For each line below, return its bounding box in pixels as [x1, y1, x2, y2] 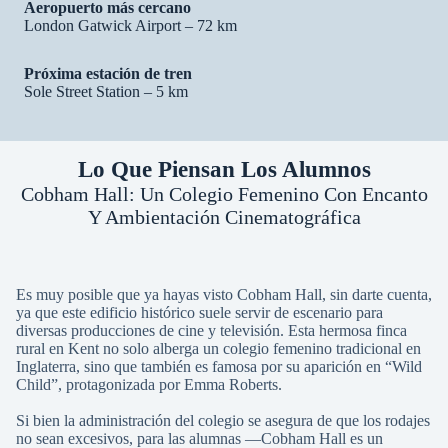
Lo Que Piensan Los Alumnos [77, 157, 371, 182]
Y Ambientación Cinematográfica [87, 206, 361, 228]
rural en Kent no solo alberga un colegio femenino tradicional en [16, 340, 421, 357]
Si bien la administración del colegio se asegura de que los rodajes [16, 412, 430, 429]
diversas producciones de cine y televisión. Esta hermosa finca [16, 322, 407, 339]
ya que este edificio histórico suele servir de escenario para [16, 304, 383, 321]
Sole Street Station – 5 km [24, 83, 188, 100]
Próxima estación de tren [24, 65, 192, 82]
